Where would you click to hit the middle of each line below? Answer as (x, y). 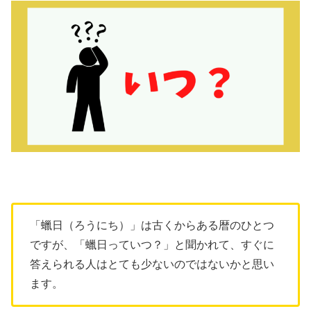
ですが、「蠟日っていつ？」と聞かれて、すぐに (152, 244)
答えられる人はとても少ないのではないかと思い (152, 264)
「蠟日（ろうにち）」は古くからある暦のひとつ (152, 225)
